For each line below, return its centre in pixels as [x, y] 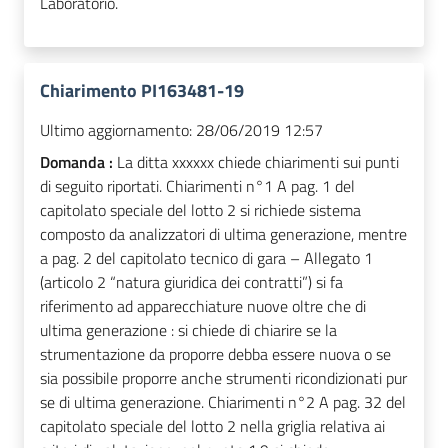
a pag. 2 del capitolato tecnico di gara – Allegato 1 [206, 258]
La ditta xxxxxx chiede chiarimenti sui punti [258, 162]
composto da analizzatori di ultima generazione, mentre [223, 234]
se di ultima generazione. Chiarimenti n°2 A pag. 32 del [223, 402]
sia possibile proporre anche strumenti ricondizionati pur [223, 378]
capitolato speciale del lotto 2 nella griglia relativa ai [212, 426]
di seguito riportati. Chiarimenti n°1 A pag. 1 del [197, 186]
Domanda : [78, 162]
